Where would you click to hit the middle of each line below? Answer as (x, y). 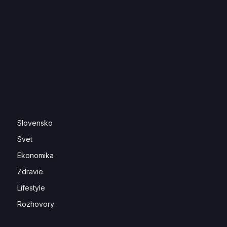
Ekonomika (35, 155)
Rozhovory (36, 204)
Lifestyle (31, 188)
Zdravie (30, 172)
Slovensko (35, 123)
